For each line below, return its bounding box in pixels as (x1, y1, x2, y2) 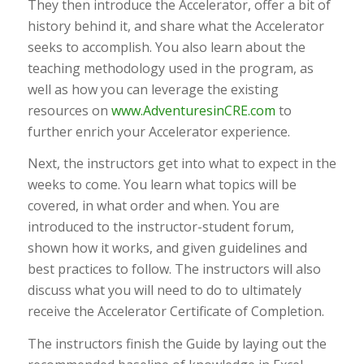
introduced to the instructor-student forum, (27, 218, 294, 236)
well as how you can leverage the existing (27, 80, 279, 98)
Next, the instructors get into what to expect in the (27, 154, 336, 173)
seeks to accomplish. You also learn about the (27, 37, 305, 56)
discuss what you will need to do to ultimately (27, 281, 301, 300)
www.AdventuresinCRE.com (110, 101, 275, 119)
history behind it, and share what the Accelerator (27, 16, 324, 35)
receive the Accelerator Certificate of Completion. (27, 302, 324, 321)
